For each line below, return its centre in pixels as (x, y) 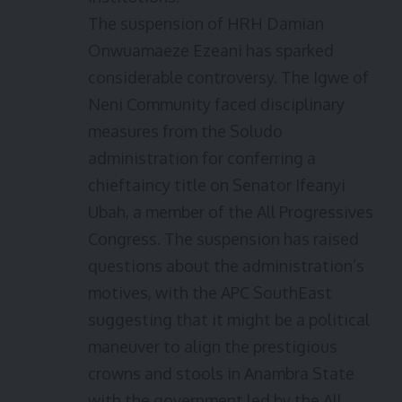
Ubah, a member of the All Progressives (231, 212)
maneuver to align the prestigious (213, 346)
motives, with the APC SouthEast (210, 293)
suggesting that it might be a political (229, 319)
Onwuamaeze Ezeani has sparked (211, 50)
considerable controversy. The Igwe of (228, 77)
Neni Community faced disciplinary (216, 104)
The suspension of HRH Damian (206, 23)
